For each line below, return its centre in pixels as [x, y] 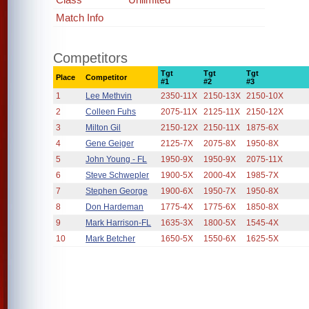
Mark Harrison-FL [119, 223]
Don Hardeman [115, 207]
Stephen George [117, 191]
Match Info [80, 18]
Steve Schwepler [118, 175]
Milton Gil [103, 128]
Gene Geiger [110, 143]
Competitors [91, 58]
